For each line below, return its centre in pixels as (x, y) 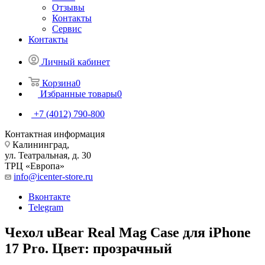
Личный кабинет (76, 62)
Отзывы (68, 7)
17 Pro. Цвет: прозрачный (88, 248)
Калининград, (40, 144)
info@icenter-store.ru (53, 176)
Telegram (46, 207)
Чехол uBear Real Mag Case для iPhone (128, 232)
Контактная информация (55, 134)
